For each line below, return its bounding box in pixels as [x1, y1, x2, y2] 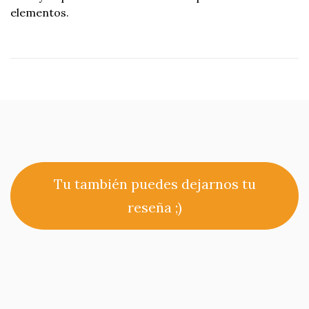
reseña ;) [127, 198, 182, 216]
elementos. [10, 5, 69, 19]
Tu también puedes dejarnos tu [53, 175, 256, 192]
